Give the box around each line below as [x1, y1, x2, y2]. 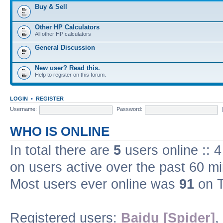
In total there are [10, 142, 113, 158]
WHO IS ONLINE [10, 124, 110, 138]
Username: [10, 106, 37, 112]
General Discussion [35, 43, 95, 51]
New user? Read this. [35, 64, 100, 72]
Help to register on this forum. [35, 71, 106, 78]
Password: [116, 106, 142, 112]
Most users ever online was [10, 176, 179, 192]
